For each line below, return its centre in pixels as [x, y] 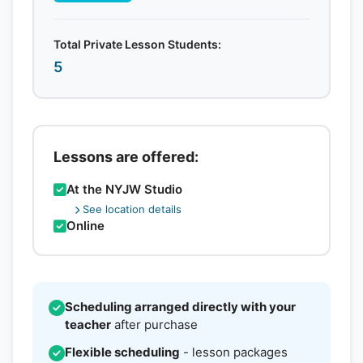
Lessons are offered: [126, 157]
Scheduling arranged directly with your [180, 307]
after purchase [154, 325]
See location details [132, 209]
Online [85, 226]
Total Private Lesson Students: [137, 44]
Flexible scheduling [122, 352]
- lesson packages [234, 352]
